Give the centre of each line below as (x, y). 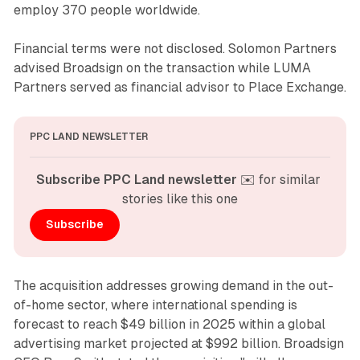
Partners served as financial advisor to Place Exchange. (180, 87)
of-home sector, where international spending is (155, 305)
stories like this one (180, 198)
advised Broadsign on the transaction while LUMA (162, 67)
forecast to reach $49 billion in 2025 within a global (169, 324)
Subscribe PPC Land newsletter (137, 179)
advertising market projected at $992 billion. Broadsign (178, 343)
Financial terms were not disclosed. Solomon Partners (175, 48)
